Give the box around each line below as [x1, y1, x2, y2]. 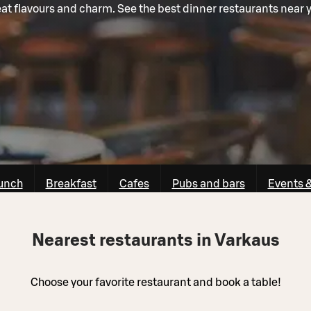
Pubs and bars [171, 178, 245, 190]
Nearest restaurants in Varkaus [31, 232, 280, 249]
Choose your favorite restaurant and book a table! [30, 276, 281, 288]
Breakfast [45, 178, 96, 190]
